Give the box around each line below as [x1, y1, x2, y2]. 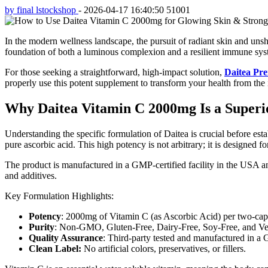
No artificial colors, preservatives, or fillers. [81, 243, 246, 254]
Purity [29, 221, 54, 232]
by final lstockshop [5, 4, 78, 15]
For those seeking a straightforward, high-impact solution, [5, 66, 224, 77]
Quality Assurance [29, 232, 103, 243]
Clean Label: [29, 243, 81, 254]
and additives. [5, 170, 57, 181]
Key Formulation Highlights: [5, 190, 114, 201]
